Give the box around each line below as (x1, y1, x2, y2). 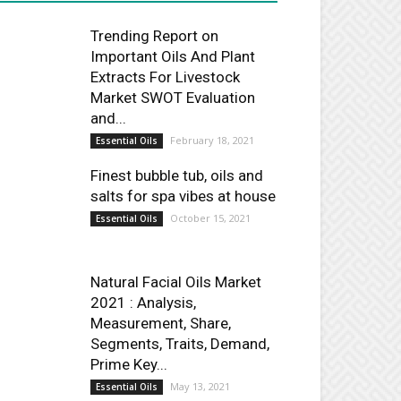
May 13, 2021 (170, 380, 230, 393)
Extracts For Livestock (90, 68, 240, 86)
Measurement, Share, (90, 314, 231, 332)
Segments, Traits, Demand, (90, 335, 269, 353)
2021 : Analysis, (90, 294, 196, 311)
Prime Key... (90, 355, 167, 373)
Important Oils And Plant (90, 47, 255, 65)
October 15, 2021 (170, 211, 251, 225)
